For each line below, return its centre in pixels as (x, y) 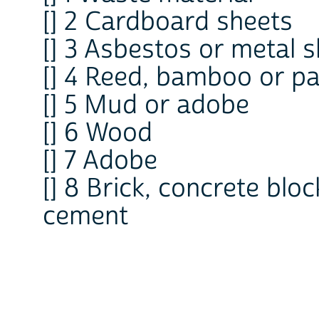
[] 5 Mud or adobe (146, 105)
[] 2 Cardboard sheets (168, 22)
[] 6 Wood (98, 133)
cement (85, 216)
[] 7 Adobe (100, 161)
